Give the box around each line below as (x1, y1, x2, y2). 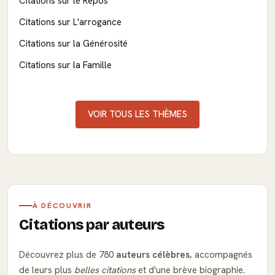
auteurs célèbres (116, 248, 190, 261)
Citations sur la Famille (19, 58, 112, 71)
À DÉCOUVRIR (33, 200, 92, 211)
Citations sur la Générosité (19, 37, 128, 50)
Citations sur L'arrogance (19, 15, 122, 28)
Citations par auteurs (19, 215, 165, 233)
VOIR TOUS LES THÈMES (88, 107, 187, 120)
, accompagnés (190, 248, 252, 261)
